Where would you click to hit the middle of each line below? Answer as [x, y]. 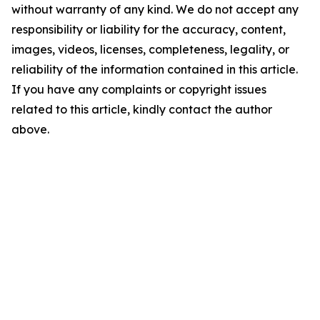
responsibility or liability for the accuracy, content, [149, 29]
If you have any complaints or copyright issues [139, 89]
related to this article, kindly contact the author [142, 109]
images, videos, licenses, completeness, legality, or [150, 49]
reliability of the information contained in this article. [155, 69]
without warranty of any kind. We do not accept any [155, 9]
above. [30, 129]
